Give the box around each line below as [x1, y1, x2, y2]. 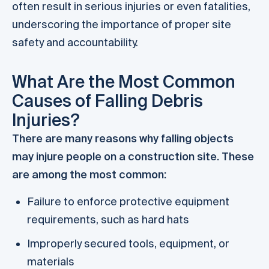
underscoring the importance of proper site [12, 17, 231, 31]
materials [27, 255, 74, 268]
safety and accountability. [12, 35, 138, 49]
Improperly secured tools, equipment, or [27, 237, 229, 250]
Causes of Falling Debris [12, 91, 203, 110]
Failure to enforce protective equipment [27, 195, 229, 208]
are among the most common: [12, 168, 166, 181]
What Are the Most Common [12, 72, 235, 91]
